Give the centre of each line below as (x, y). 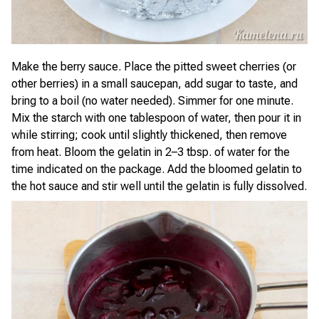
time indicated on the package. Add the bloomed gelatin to (157, 169)
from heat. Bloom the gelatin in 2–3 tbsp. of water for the (151, 152)
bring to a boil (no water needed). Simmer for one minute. (152, 101)
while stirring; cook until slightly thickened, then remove (149, 135)
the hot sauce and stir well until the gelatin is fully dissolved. (159, 186)
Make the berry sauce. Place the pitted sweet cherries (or (154, 67)
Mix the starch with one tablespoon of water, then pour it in (156, 118)
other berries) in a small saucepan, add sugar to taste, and (155, 84)
